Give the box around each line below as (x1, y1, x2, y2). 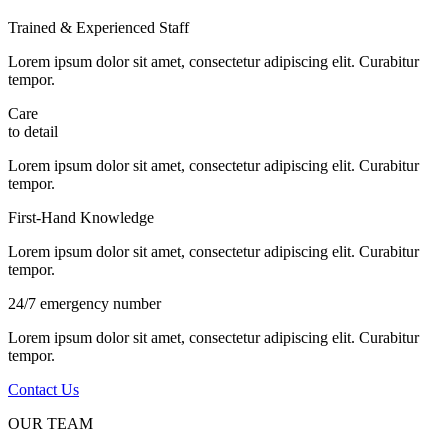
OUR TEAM (8, 414, 93, 432)
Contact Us (8, 380, 79, 398)
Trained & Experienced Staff (8, 18, 189, 36)
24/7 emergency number (8, 294, 161, 312)
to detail (8, 122, 58, 140)
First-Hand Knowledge (8, 208, 154, 226)
